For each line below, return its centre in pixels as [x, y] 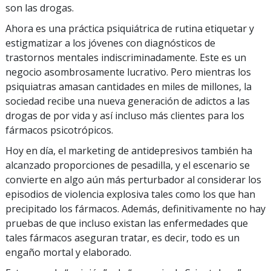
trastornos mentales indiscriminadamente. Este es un [126, 57]
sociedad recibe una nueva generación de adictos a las [128, 101]
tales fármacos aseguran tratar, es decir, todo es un [122, 238]
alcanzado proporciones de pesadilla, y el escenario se [128, 165]
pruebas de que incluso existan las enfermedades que [127, 223]
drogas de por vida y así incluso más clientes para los [125, 116]
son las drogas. [40, 8]
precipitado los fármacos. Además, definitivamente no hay [135, 209]
